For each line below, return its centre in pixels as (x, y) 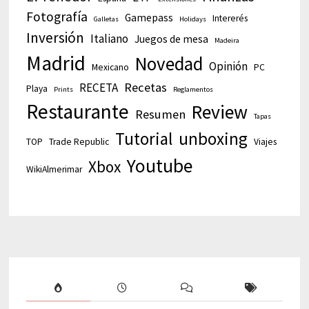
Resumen (160, 114)
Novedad (169, 64)
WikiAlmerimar (54, 170)
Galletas (106, 19)
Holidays (192, 19)
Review (219, 112)
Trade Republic (79, 142)
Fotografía (57, 17)
